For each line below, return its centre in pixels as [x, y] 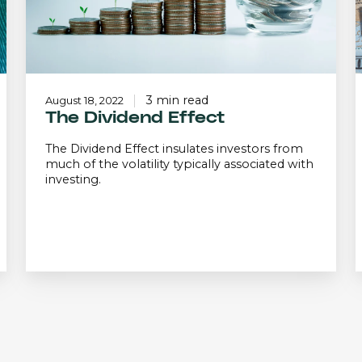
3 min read [177, 101]
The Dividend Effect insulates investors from [174, 149]
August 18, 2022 [84, 101]
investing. [73, 180]
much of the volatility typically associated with [179, 164]
